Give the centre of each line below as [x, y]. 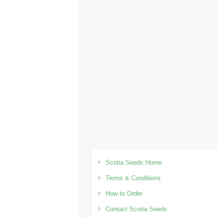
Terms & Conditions [133, 178]
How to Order [124, 193]
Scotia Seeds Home [134, 162]
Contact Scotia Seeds [137, 209]
